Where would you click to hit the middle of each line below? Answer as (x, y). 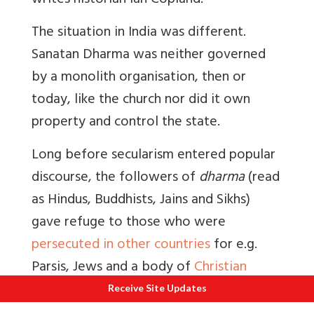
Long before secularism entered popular (153, 156)
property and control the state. (126, 123)
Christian (220, 268)
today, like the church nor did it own (141, 101)
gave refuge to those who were (129, 224)
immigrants (65, 291)
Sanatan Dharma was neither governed (149, 56)
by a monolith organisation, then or (139, 78)
